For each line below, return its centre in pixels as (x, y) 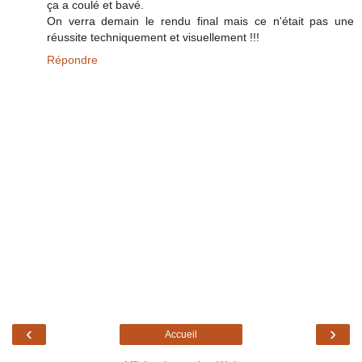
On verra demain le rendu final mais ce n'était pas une (200, 21)
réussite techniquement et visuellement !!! (153, 37)
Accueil (181, 335)
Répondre (72, 59)
